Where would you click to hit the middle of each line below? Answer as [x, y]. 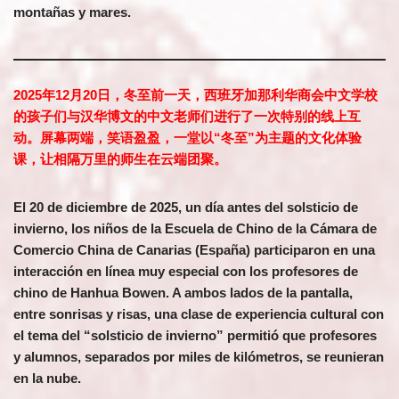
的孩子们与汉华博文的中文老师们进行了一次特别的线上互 [187, 116]
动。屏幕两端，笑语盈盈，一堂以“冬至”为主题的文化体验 [187, 138]
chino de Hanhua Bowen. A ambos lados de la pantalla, [183, 293]
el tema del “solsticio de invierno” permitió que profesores [195, 335]
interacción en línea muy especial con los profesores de [186, 271]
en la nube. [47, 378]
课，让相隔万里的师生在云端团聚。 [120, 159]
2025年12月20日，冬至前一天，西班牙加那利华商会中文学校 [195, 95]
